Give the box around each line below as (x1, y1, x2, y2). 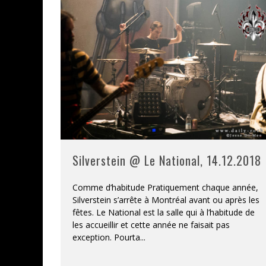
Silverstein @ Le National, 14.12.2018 (72, 151, 261, 169)
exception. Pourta (72, 231, 140, 243)
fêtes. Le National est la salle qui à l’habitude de (72, 206, 255, 218)
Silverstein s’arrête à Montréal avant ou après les (72, 194, 259, 205)
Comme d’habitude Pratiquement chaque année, (72, 181, 258, 193)
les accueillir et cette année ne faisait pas (72, 218, 230, 230)
